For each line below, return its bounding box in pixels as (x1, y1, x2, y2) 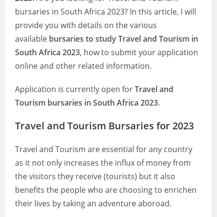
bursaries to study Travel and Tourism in (49, 33, 199, 44)
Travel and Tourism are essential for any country (15, 144, 193, 155)
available (15, 33, 49, 44)
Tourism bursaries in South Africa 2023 (15, 97, 158, 108)
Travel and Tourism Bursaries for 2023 (15, 119, 194, 132)
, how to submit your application (80, 47, 199, 58)
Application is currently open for (15, 84, 135, 94)
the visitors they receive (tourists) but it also (15, 171, 176, 182)
